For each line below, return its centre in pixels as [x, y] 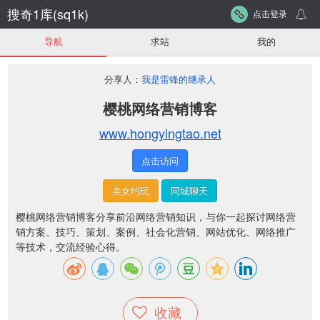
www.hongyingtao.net [160, 133]
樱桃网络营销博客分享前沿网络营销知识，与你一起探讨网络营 [156, 216]
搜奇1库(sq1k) [48, 14]
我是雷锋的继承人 [179, 79]
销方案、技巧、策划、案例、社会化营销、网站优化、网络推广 [156, 231]
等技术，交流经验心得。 [71, 246]
